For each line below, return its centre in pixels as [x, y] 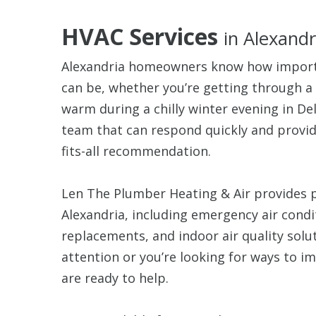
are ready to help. [115, 278]
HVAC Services [142, 36]
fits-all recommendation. [136, 151]
